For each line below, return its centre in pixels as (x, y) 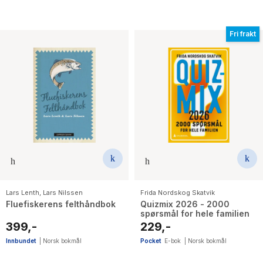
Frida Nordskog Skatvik (178, 193)
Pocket (151, 241)
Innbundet (21, 241)
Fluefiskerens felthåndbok (61, 204)
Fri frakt (243, 33)
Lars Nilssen (63, 193)
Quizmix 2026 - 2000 (185, 204)
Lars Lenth (23, 193)
